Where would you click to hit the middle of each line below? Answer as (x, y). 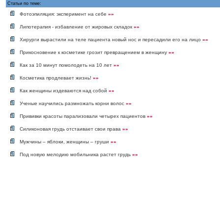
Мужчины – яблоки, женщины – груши (65, 141)
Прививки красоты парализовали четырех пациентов (83, 116)
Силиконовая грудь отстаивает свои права (71, 129)
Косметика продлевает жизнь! (56, 78)
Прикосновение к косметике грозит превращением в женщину (94, 52)
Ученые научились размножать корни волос (73, 103)
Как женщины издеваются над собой (64, 90)
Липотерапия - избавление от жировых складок (77, 27)
